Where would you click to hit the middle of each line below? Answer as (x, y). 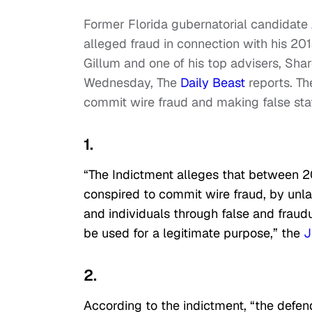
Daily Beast (213, 83)
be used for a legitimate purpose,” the (194, 233)
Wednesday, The (132, 83)
